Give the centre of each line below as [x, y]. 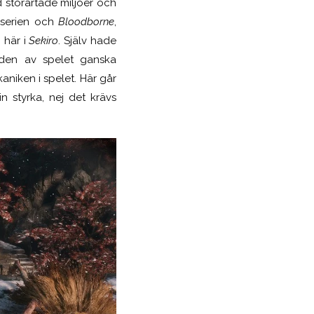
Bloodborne [87, 21]
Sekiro [44, 40]
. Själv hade [88, 40]
